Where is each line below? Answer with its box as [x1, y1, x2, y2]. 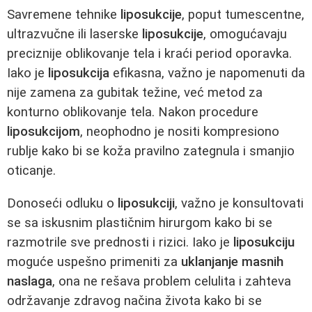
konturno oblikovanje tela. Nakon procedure [7, 104, 258, 120]
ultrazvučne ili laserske [7, 26, 142, 42]
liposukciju [233, 234, 295, 250]
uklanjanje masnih [181, 253, 283, 270]
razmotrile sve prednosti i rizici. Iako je [7, 234, 233, 250]
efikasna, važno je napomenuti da [109, 65, 305, 81]
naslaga [7, 273, 52, 289]
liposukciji [118, 195, 175, 211]
